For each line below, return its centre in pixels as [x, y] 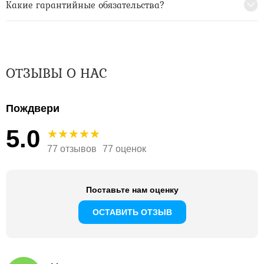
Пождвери [33, 109]
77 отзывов [72, 149]
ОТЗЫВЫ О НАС [56, 73]
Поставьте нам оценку [132, 190]
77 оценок [124, 149]
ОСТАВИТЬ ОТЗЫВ [132, 212]
